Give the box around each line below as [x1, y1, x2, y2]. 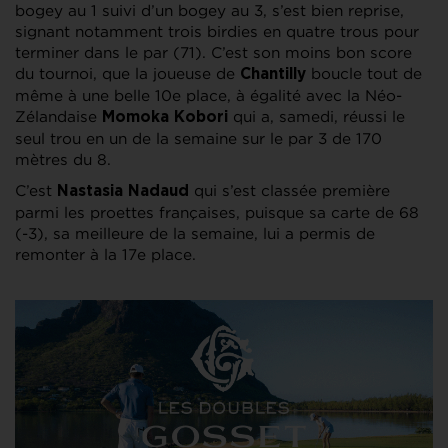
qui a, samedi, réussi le [228, 107, 405, 125]
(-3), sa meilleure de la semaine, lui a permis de [15, 224, 375, 242]
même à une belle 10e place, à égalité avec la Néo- [15, 86, 402, 104]
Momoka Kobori [102, 109, 228, 125]
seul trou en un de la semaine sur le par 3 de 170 [15, 129, 382, 147]
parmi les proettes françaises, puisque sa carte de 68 [15, 203, 419, 221]
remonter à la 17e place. [15, 245, 196, 263]
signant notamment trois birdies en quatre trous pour [15, 22, 419, 40]
